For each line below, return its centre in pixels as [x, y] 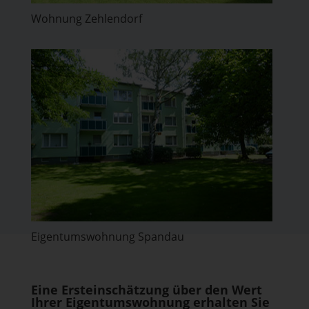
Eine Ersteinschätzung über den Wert [146, 290]
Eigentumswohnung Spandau [107, 237]
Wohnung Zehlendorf [86, 19]
